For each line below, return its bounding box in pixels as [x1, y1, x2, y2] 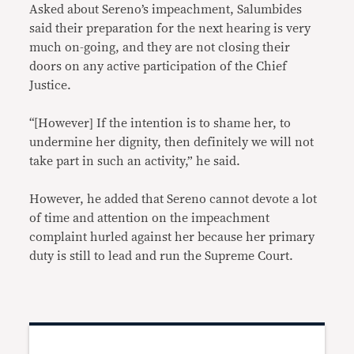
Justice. [29, 79, 72, 92]
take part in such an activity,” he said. [29, 155, 241, 168]
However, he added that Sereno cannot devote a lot [29, 193, 318, 206]
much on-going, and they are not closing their [29, 41, 291, 55]
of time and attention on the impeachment [29, 212, 270, 225]
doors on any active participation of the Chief [29, 60, 288, 73]
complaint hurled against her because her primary [29, 231, 315, 244]
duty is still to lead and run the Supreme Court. [29, 250, 294, 263]
